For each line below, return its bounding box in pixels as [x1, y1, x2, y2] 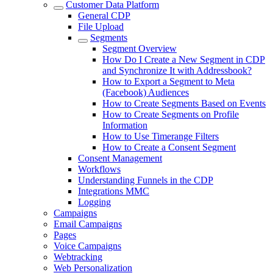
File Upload [78, 21, 124, 32]
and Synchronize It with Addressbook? [102, 65, 252, 76]
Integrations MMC [78, 186, 149, 196]
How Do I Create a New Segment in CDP [102, 54, 265, 65]
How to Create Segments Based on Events [102, 98, 266, 108]
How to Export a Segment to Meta [102, 76, 235, 87]
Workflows [78, 164, 121, 174]
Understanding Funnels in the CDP [78, 175, 213, 185]
